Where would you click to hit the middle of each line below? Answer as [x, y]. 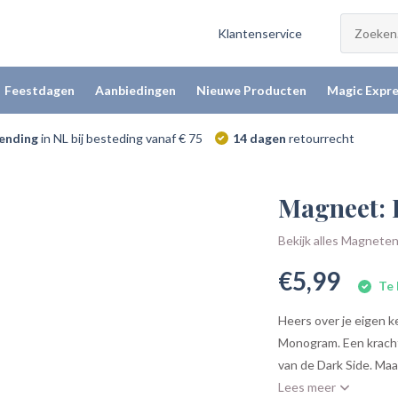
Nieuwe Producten [251, 90]
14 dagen [259, 138]
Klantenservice [260, 33]
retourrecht [320, 138]
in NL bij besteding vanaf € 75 [120, 138]
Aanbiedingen [135, 90]
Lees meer [309, 387]
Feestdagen [39, 90]
